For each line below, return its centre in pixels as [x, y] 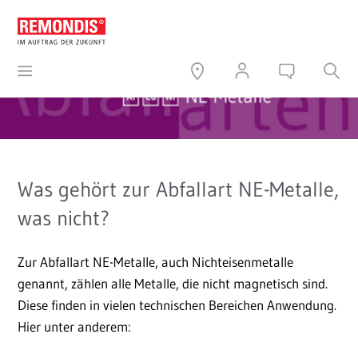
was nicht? [64, 218]
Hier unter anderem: [74, 326]
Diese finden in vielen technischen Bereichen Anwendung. [177, 305]
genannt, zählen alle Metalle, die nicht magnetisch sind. [173, 283]
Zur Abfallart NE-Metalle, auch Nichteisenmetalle [155, 262]
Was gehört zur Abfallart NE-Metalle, [178, 189]
